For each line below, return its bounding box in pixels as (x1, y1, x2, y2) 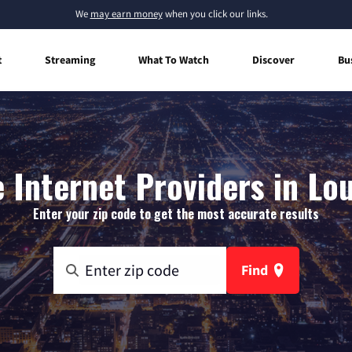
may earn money (90, 7, 163, 20)
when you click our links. (162, 7, 268, 20)
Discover (252, 52, 295, 67)
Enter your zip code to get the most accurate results (33, 203, 319, 223)
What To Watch (138, 52, 209, 67)
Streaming (45, 52, 95, 67)
